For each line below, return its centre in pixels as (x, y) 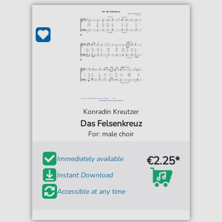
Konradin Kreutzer (111, 112)
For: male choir (111, 134)
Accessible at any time (91, 191)
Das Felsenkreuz (111, 124)
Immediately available (90, 159)
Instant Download (85, 175)
